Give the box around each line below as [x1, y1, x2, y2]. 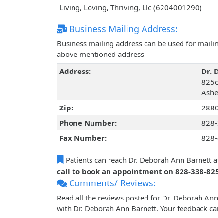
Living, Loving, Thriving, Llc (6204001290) [59, 2, 202, 13]
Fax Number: [59, 133, 107, 143]
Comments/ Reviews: [67, 177, 156, 189]
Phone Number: [59, 118, 117, 128]
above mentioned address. [57, 49, 146, 59]
